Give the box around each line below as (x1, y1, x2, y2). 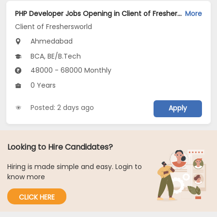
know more (7, 172, 45, 182)
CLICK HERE (19, 192, 55, 202)
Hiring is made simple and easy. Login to (7, 162, 142, 172)
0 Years (29, 80, 56, 91)
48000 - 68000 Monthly (29, 65, 112, 76)
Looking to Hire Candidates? (7, 141, 113, 153)
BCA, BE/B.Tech (29, 51, 81, 62)
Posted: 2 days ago (31, 103, 94, 113)
